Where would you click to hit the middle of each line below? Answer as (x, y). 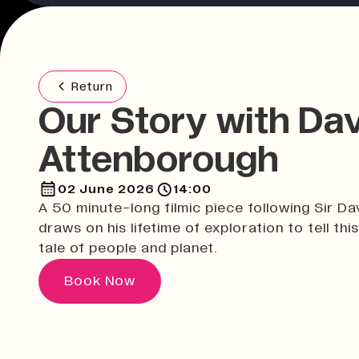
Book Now (100, 281)
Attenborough (159, 160)
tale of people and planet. (128, 248)
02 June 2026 (106, 189)
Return (92, 86)
